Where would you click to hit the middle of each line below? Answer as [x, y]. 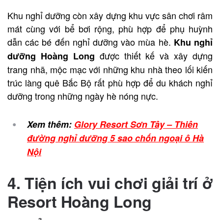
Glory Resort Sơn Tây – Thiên [136, 124]
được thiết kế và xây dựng [153, 55]
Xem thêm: [51, 124]
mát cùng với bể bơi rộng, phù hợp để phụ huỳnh [110, 28]
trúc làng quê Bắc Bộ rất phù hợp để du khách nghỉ [110, 82]
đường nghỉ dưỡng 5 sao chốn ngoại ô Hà [115, 138]
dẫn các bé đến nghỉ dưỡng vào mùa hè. [89, 41]
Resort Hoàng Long [80, 201]
